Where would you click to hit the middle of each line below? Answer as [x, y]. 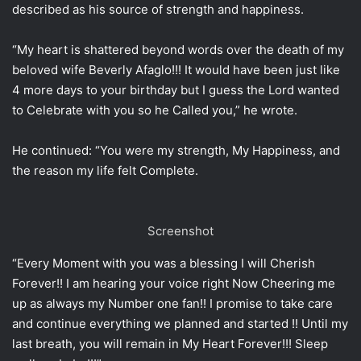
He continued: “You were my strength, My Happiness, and [176, 150]
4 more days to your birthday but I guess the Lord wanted [176, 89]
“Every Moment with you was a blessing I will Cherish [164, 263]
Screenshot [180, 230]
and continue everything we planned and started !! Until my [180, 323]
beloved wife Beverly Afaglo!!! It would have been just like [176, 69]
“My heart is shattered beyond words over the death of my [178, 49]
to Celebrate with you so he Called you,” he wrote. [155, 110]
